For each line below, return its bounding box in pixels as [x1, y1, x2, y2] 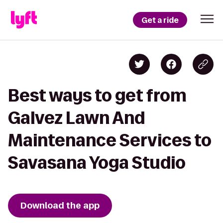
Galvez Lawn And [8, 109, 145, 127]
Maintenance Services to [8, 131, 212, 149]
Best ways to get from [8, 86, 187, 105]
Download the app [20, 200, 100, 212]
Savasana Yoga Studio [8, 153, 186, 172]
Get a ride [141, 14, 179, 25]
